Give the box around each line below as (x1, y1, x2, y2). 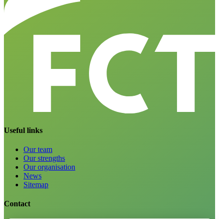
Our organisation (23, 162, 75, 171)
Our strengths (23, 153, 65, 162)
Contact (4, 199, 30, 208)
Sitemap (23, 180, 48, 189)
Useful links (4, 126, 43, 134)
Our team (23, 145, 52, 153)
